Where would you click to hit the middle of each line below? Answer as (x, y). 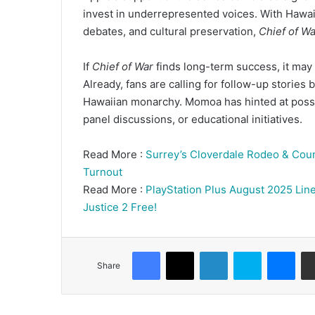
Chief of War (123, 66)
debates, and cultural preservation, (171, 31)
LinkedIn (245, 251)
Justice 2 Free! (120, 207)
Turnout (103, 172)
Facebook (181, 251)
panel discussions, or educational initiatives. (193, 119)
